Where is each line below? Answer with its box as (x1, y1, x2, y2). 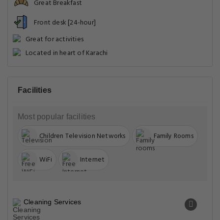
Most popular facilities (18, 112, 96, 121)
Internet (80, 154, 105, 165)
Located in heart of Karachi (26, 48, 108, 59)
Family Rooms (153, 131, 193, 141)
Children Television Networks (39, 131, 126, 141)
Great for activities (26, 34, 83, 45)
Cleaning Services (24, 198, 82, 206)
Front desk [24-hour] (34, 17, 96, 28)
